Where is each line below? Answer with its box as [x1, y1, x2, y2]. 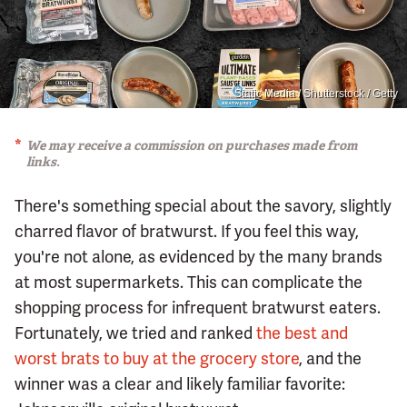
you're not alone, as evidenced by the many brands [15, 245, 382, 267]
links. [26, 153, 60, 170]
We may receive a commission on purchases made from [26, 136, 357, 154]
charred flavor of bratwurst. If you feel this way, [15, 220, 359, 242]
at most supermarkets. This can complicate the [15, 271, 362, 293]
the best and [256, 322, 348, 343]
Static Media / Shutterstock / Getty [234, 86, 398, 100]
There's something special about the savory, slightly [15, 194, 392, 216]
